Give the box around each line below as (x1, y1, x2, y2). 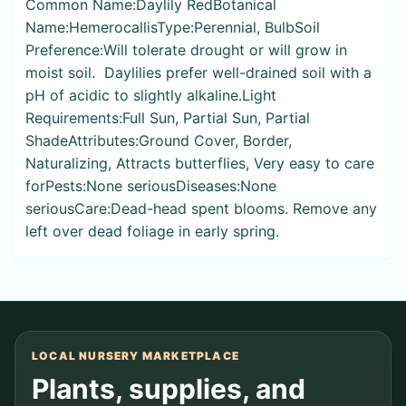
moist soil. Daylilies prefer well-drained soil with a (25, 63, 372, 82)
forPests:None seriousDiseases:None (25, 176, 276, 195)
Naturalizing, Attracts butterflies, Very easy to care (25, 153, 374, 172)
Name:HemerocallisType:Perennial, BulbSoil (25, 17, 320, 36)
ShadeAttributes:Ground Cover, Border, (25, 130, 292, 150)
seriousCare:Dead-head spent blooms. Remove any (25, 198, 377, 217)
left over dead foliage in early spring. (25, 221, 288, 240)
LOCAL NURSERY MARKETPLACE (32, 348, 239, 362)
